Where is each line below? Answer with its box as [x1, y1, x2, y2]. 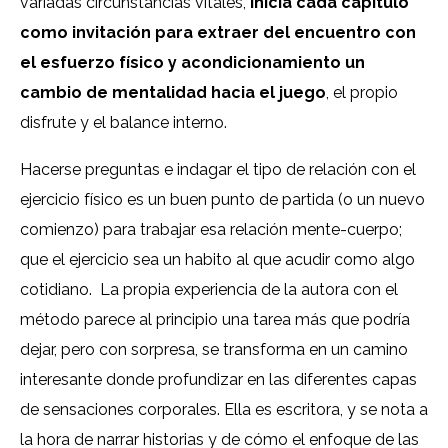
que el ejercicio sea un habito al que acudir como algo [20, 250, 415, 270]
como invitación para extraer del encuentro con [20, 23, 416, 43]
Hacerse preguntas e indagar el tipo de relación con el [20, 160, 416, 180]
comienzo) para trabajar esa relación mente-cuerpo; [20, 220, 402, 240]
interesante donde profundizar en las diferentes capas [20, 370, 417, 390]
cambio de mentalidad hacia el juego [20, 83, 326, 103]
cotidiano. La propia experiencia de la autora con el [20, 280, 398, 300]
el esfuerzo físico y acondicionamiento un [20, 53, 365, 73]
